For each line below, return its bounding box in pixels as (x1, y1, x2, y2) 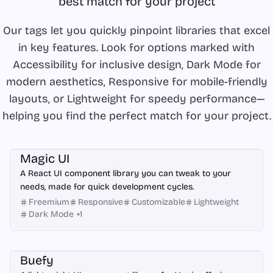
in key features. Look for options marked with (18, 41, 255, 54)
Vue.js (20, 235, 40, 243)
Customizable (132, 197, 185, 207)
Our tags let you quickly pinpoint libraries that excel (3, 24, 270, 37)
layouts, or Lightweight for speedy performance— (9, 92, 264, 105)
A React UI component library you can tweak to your (20, 168, 231, 179)
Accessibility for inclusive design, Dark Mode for (12, 58, 261, 71)
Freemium (29, 197, 69, 207)
